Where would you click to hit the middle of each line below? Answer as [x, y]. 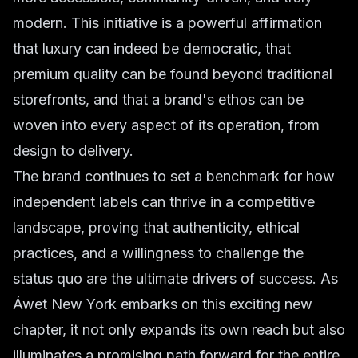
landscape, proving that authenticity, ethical [156, 227]
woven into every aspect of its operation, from [166, 125]
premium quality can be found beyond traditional [173, 74]
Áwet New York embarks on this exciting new [163, 304]
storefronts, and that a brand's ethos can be [158, 99]
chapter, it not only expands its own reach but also [179, 330]
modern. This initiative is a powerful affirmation [167, 23]
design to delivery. [73, 151]
